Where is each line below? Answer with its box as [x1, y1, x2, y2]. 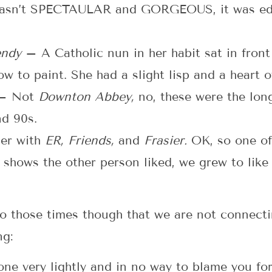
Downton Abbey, [38, 89, 134, 104]
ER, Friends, [45, 132, 118, 148]
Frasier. [144, 132, 191, 148]
